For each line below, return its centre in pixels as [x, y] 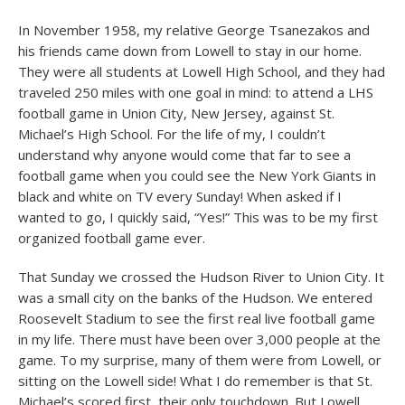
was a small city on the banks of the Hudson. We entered [195, 297]
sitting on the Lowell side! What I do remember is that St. [195, 381]
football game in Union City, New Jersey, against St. [176, 113]
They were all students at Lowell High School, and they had [202, 71]
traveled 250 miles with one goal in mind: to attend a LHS [196, 92]
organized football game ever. [112, 238]
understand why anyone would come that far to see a [184, 155]
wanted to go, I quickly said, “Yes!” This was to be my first [198, 217]
